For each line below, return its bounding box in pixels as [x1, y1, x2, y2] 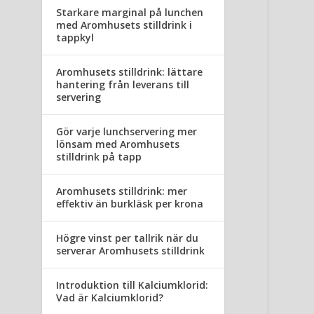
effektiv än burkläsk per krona [56, 197, 204, 211]
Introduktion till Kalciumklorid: [56, 278, 209, 292]
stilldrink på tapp [56, 150, 142, 164]
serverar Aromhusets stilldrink [56, 244, 205, 258]
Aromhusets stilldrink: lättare [56, 65, 203, 79]
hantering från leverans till [56, 78, 190, 92]
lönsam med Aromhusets [56, 137, 180, 151]
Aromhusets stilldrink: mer [56, 184, 188, 198]
